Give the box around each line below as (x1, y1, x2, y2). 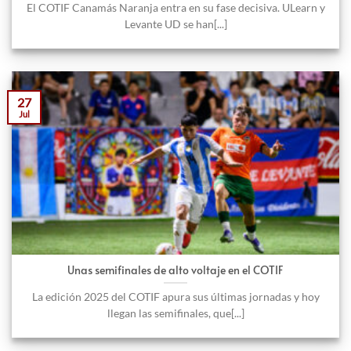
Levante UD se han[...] (124, 17, 227, 31)
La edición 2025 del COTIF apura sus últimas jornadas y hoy (31, 290, 320, 303)
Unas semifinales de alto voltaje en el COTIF (67, 262, 284, 277)
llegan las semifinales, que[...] (107, 306, 244, 320)
